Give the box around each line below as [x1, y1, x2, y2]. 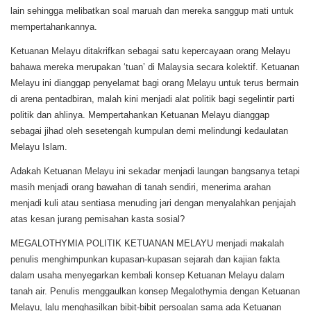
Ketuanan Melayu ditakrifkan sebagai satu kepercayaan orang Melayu [10, 46, 290, 57]
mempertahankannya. [10, 22, 97, 33]
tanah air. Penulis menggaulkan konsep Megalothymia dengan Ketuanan [10, 286, 300, 297]
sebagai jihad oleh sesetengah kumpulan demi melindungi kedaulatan [10, 126, 288, 137]
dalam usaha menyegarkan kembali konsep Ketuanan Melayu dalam [10, 270, 285, 281]
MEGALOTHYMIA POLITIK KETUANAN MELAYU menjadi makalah [10, 238, 284, 249]
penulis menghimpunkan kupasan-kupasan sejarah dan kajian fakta [10, 254, 280, 265]
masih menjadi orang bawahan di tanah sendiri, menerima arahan [10, 182, 271, 193]
